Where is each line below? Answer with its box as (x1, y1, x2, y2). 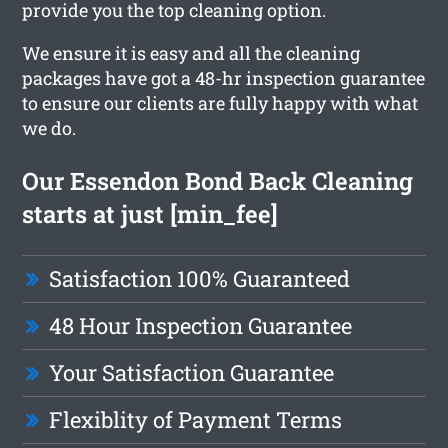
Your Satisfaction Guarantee (49, 357, 335, 387)
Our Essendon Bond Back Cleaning (22, 164, 414, 197)
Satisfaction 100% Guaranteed (49, 263, 351, 293)
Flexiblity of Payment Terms (49, 404, 343, 434)
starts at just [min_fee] (22, 197, 279, 230)
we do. (22, 115, 77, 140)
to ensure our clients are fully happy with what (22, 90, 419, 115)
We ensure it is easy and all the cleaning (22, 40, 361, 65)
